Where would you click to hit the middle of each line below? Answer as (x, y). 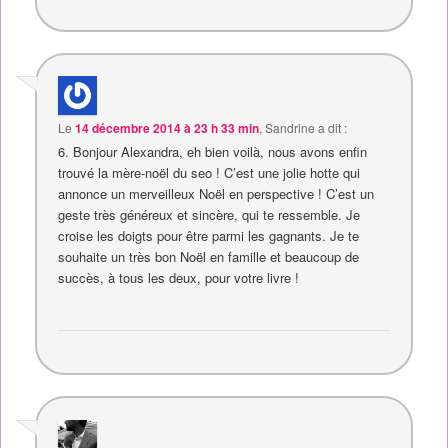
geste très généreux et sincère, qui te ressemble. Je (209, 214)
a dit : (333, 127)
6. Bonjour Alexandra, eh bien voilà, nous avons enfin (213, 151)
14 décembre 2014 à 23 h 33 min (167, 127)
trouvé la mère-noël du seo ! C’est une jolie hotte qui (209, 172)
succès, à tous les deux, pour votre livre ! (179, 277)
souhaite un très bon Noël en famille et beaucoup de (209, 256)
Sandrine (290, 127)
